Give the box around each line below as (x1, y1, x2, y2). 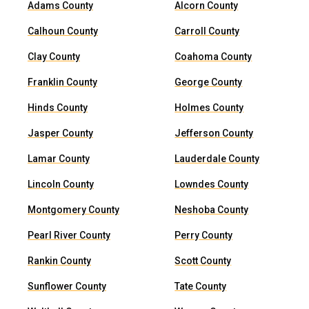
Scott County (175, 255, 232, 266)
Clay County (28, 51, 80, 62)
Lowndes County (175, 179, 249, 190)
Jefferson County (175, 128, 254, 139)
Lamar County (28, 153, 90, 164)
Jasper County (28, 128, 93, 139)
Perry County (175, 230, 233, 241)
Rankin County (28, 255, 91, 266)
